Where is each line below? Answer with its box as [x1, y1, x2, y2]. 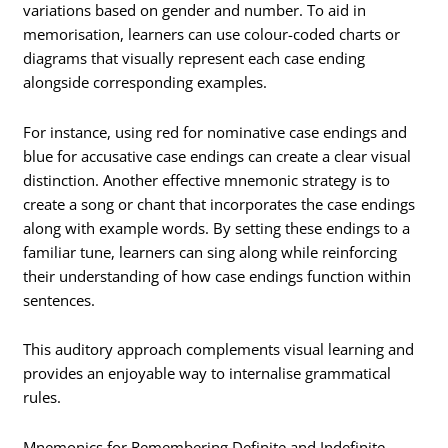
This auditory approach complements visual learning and [23, 339, 415, 360]
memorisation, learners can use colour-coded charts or [23, 24, 401, 45]
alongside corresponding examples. [23, 72, 268, 93]
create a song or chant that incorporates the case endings [23, 193, 416, 214]
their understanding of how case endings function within [23, 265, 412, 286]
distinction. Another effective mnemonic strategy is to [23, 169, 391, 190]
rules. [23, 387, 62, 408]
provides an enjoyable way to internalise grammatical [23, 363, 392, 384]
